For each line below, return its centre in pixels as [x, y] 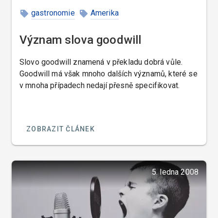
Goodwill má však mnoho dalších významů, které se [109, 73]
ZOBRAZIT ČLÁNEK [61, 129]
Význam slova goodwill [81, 40]
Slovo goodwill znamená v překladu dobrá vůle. [101, 62]
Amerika [104, 13]
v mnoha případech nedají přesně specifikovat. [100, 85]
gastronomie [53, 13]
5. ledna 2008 [175, 172]
